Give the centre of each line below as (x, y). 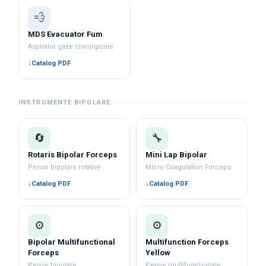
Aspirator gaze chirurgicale (71, 46)
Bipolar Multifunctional (72, 242)
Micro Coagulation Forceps (189, 167)
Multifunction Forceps (187, 242)
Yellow (158, 252)
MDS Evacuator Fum (66, 34)
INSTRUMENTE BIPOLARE (64, 102)
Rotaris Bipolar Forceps (73, 154)
